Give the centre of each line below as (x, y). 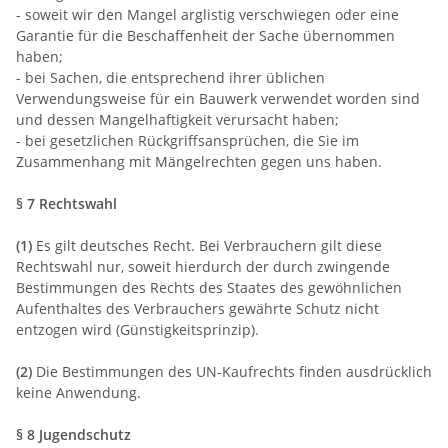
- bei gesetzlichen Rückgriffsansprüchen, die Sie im (187, 140)
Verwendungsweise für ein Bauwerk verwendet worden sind (218, 98)
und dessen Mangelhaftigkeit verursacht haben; (177, 119)
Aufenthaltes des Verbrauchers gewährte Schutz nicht (197, 308)
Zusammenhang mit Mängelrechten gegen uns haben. (199, 161)
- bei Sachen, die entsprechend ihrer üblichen (170, 77)
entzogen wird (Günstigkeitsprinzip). (137, 329)
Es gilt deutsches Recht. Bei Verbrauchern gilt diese (207, 245)
